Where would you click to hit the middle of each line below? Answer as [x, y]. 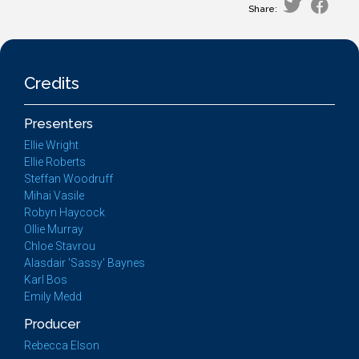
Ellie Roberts [55, 162]
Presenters [58, 124]
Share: [263, 9]
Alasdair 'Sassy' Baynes [85, 263]
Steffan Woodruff [69, 179]
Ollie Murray [54, 229]
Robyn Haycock [65, 212]
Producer [52, 324]
